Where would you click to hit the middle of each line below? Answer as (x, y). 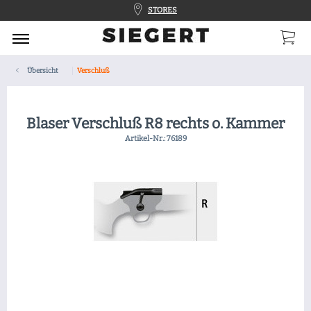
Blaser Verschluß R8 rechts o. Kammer (155, 124)
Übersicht (43, 71)
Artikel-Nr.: (145, 138)
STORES (162, 10)
